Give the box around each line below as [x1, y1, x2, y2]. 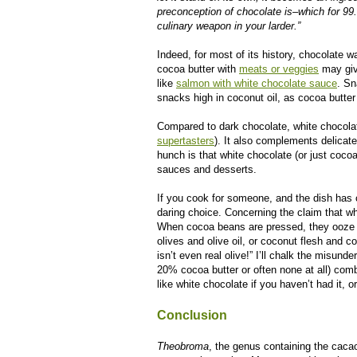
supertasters [157, 135, 214, 147]
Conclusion [157, 308, 227, 322]
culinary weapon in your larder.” [157, 20, 300, 32]
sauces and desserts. [157, 163, 257, 175]
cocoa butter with [157, 63, 239, 75]
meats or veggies [239, 63, 319, 75]
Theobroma [157, 340, 209, 352]
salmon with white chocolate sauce [176, 77, 337, 89]
